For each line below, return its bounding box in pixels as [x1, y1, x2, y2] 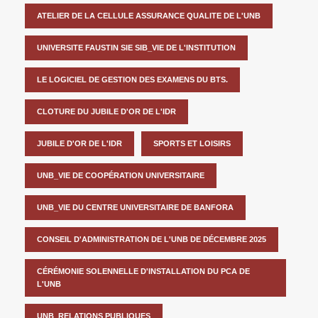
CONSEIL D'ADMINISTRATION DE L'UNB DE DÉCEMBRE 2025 [37, 234, 266, 243]
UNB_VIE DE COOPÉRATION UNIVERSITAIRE [37, 170, 204, 180]
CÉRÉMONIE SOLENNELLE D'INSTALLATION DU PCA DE [37, 266, 250, 275]
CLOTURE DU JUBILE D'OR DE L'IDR [37, 106, 176, 116]
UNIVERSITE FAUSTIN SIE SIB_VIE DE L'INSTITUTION [37, 43, 236, 52]
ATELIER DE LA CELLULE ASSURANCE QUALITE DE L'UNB [37, 11, 261, 20]
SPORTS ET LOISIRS [153, 138, 231, 148]
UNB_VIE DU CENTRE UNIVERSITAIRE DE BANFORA [37, 202, 234, 212]
